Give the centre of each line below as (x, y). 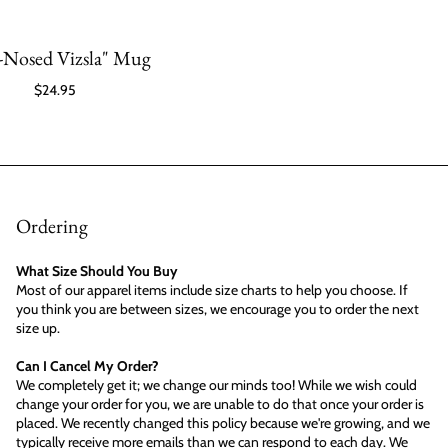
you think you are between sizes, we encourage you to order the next (217, 309)
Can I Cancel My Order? (87, 366)
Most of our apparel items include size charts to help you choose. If (212, 290)
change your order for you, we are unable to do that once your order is (220, 404)
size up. (38, 328)
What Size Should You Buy (97, 271)
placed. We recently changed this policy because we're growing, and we (223, 423)
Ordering (52, 226)
